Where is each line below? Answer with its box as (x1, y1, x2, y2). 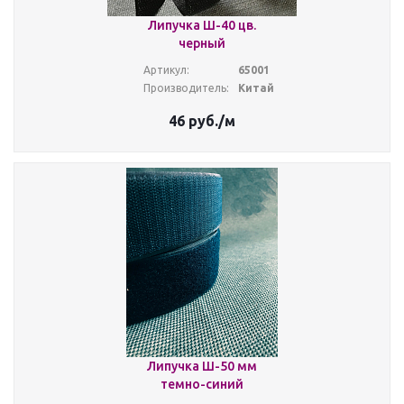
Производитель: (142, 82, 229, 94)
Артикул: (142, 64, 189, 76)
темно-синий (161, 377, 243, 391)
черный (179, 36, 225, 50)
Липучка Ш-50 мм (147, 359, 257, 373)
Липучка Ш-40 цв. (148, 18, 256, 32)
